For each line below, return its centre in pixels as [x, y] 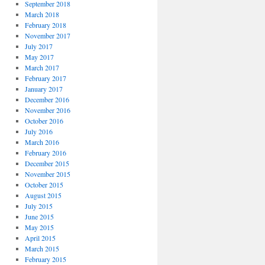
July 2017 [38, 46]
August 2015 [43, 195]
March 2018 [42, 14]
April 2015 [40, 238]
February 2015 [45, 259]
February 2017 [45, 78]
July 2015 [38, 206]
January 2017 [43, 89]
